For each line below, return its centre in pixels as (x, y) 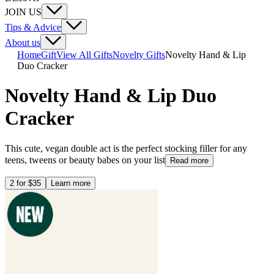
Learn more (71, 183)
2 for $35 (25, 183)
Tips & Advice (33, 27)
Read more (189, 160)
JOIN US (23, 12)
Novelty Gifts (139, 55)
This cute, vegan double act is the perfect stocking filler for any (126, 148)
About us (23, 43)
